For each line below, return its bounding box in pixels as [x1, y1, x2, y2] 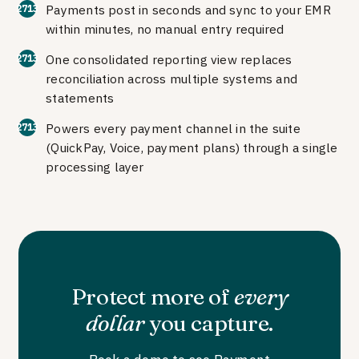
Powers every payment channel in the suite [46, 119, 301, 136]
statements [46, 89, 115, 106]
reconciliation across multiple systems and [46, 70, 298, 87]
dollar [85, 309, 145, 337]
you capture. [144, 309, 274, 337]
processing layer [46, 158, 144, 175]
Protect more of [71, 282, 235, 310]
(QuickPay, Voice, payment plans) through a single [46, 139, 338, 155]
